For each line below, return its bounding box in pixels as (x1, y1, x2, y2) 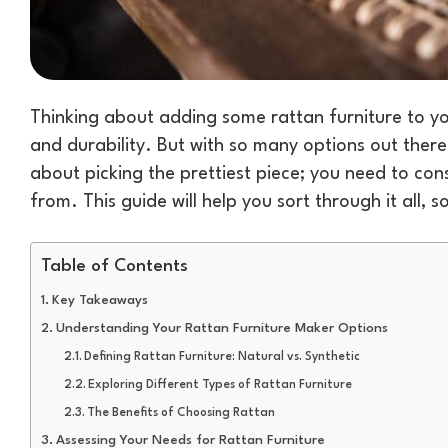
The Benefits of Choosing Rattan (87, 406, 276, 419)
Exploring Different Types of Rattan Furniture (88, 378, 353, 391)
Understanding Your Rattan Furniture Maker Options (55, 321, 388, 335)
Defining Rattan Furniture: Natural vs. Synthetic (84, 350, 361, 363)
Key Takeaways (51, 293, 148, 307)
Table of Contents (41, 257, 188, 275)
